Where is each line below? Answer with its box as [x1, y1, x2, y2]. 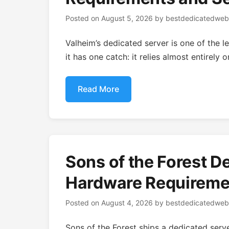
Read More [78, 84, 119, 94]
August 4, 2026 [101, 198, 153, 207]
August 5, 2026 [101, 14, 153, 22]
